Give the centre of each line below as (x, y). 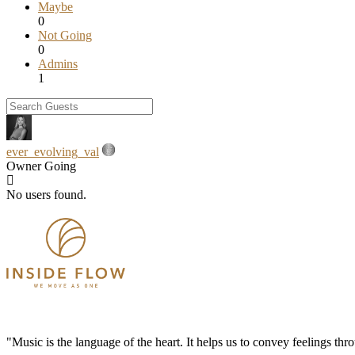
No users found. (46, 194)
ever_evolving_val (53, 151)
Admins (58, 63)
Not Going (65, 35)
